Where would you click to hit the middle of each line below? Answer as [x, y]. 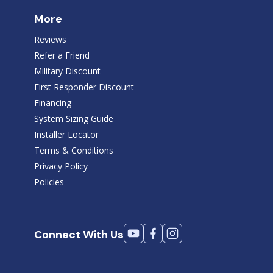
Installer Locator [66, 134]
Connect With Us [79, 235]
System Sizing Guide [73, 118]
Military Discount [67, 71]
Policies [49, 182]
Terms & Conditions [73, 150]
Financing [52, 102]
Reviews [50, 39]
